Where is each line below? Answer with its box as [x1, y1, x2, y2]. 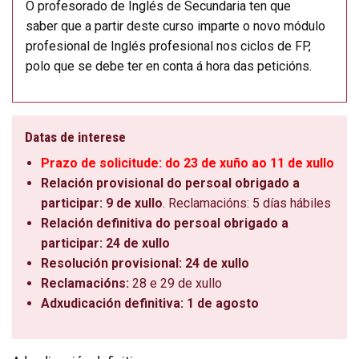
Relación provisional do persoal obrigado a [41, 175, 300, 191]
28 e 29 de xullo [129, 275, 222, 291]
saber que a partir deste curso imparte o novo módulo [26, 18, 325, 34]
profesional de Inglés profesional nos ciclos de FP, [26, 38, 311, 54]
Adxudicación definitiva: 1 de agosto [41, 295, 259, 311]
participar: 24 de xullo [41, 235, 170, 251]
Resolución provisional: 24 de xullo [41, 255, 249, 271]
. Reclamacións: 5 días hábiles [163, 195, 331, 211]
